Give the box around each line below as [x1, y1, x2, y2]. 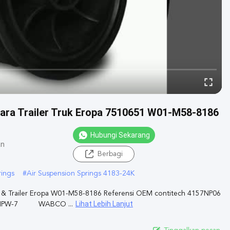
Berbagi [97, 150, 123, 158]
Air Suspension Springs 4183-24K [27, 169, 135, 177]
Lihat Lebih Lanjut [75, 199, 133, 208]
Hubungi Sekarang [90, 130, 150, 139]
